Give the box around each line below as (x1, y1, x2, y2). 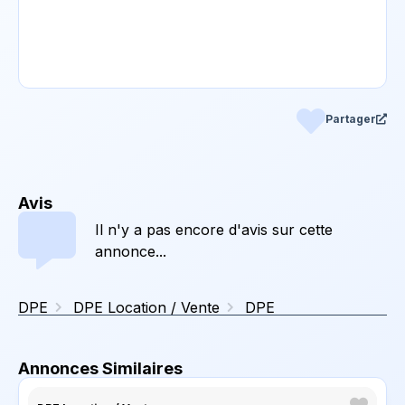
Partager (325, 112, 376, 126)
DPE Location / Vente (73, 298, 220, 316)
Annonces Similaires (18, 359, 183, 378)
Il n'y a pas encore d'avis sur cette (95, 221, 333, 239)
